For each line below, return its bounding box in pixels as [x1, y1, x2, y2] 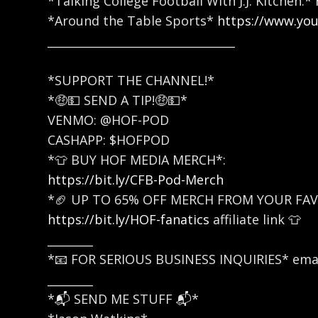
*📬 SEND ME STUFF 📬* [48, 290, 199, 307]
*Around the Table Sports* [48, 11, 218, 29]
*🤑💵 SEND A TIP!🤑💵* [48, 91, 188, 109]
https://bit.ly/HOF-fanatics [48, 210, 210, 228]
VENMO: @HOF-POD [48, 111, 170, 128]
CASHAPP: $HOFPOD [48, 131, 170, 148]
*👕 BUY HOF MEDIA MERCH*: [48, 150, 226, 168]
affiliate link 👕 [209, 210, 302, 228]
